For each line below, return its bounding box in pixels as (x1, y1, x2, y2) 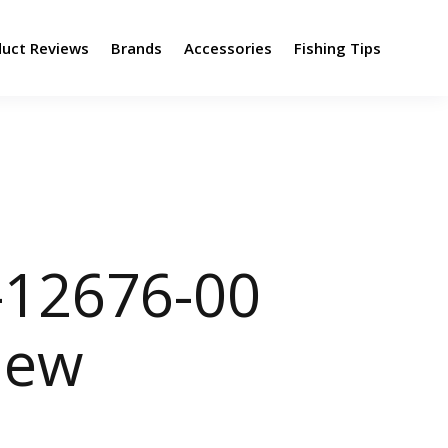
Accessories (183, 38, 272, 58)
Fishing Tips (293, 38, 381, 58)
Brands (110, 38, 162, 58)
